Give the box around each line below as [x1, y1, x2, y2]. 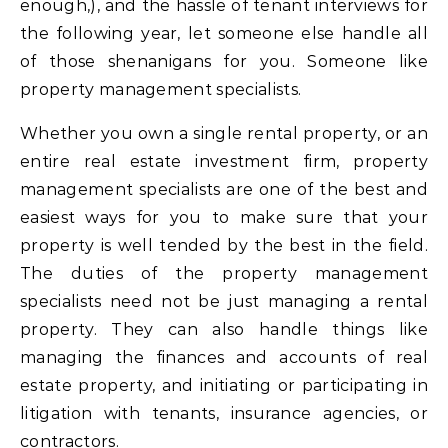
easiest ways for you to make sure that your [20, 207, 428, 227]
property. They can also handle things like [20, 319, 428, 339]
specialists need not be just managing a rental [20, 291, 428, 311]
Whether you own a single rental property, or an [20, 123, 428, 143]
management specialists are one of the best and [20, 179, 428, 199]
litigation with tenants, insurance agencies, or [20, 403, 428, 423]
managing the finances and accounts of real [20, 347, 428, 367]
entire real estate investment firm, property [20, 151, 428, 171]
